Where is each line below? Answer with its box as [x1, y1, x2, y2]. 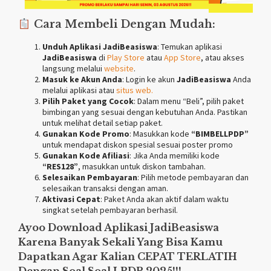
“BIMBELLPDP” [191, 128, 249, 140]
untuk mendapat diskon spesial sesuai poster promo [42, 139, 233, 151]
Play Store [107, 52, 146, 64]
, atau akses [201, 52, 244, 64]
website [104, 63, 134, 74]
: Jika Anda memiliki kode [129, 150, 220, 162]
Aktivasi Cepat [42, 194, 100, 205]
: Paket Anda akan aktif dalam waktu [100, 194, 229, 205]
